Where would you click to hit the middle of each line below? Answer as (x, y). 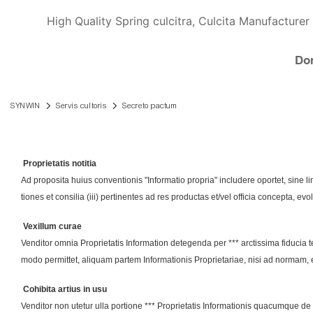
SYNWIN (26, 105)
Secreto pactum (150, 105)
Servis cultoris (81, 105)
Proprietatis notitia (59, 164)
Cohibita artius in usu (64, 290)
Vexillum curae (51, 227)
